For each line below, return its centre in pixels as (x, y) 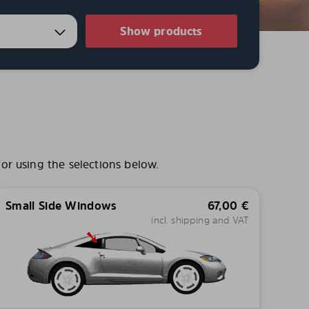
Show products (161, 31)
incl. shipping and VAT (200, 220)
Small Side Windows (61, 206)
